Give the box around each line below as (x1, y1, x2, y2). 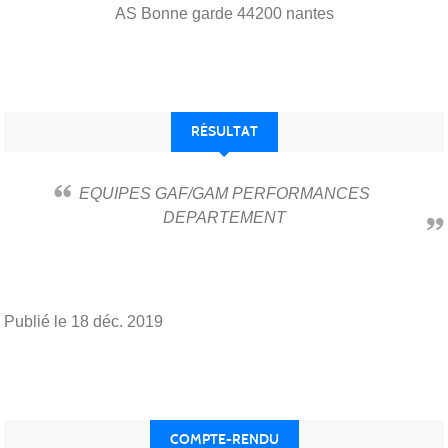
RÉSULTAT (190, 122, 258, 140)
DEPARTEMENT (162, 208, 286, 226)
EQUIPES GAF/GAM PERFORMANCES (78, 184, 90, 202)
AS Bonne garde (114, 4, 233, 22)
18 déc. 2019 (71, 312, 163, 330)
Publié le (4, 312, 71, 330)
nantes (285, 4, 334, 22)
